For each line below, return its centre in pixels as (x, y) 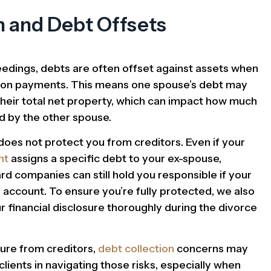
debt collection (136, 249)
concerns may (211, 249)
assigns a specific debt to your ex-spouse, (115, 158)
